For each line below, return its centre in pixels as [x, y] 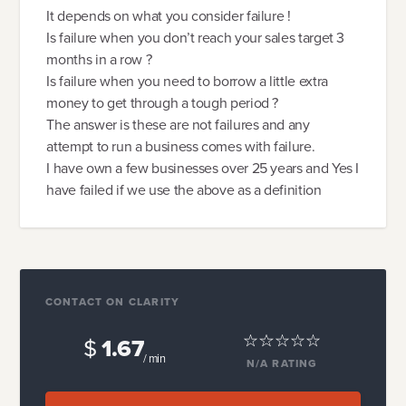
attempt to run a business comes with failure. [181, 146]
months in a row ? [99, 59]
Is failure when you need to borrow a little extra [187, 81]
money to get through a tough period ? [163, 102]
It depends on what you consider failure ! [169, 15]
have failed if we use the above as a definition [184, 189]
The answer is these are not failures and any [178, 124]
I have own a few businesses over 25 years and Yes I [203, 168]
